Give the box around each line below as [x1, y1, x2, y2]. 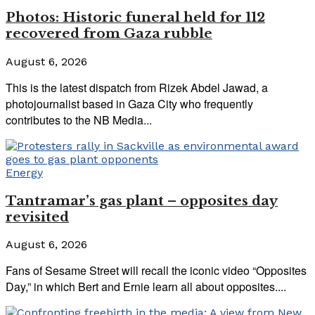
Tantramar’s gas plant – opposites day [6, 192, 278, 209]
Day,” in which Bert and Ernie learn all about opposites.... [6, 278, 286, 295]
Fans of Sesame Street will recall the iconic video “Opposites [6, 262, 307, 279]
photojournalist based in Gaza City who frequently [6, 95, 253, 112]
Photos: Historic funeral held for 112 [6, 9, 265, 26]
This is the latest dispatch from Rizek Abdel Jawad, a [6, 79, 268, 96]
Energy [6, 165, 43, 179]
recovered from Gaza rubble [6, 25, 212, 42]
